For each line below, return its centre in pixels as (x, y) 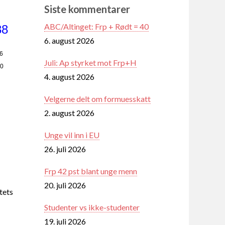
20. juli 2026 (65, 185)
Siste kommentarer (87, 9)
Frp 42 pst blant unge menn (91, 171)
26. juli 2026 (65, 149)
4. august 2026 (69, 76)
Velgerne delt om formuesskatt (97, 98)
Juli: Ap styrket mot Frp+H (90, 62)
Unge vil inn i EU (72, 135)
